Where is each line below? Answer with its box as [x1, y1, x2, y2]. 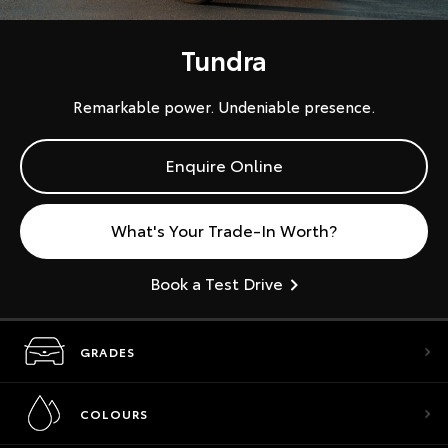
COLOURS [80, 405, 149, 422]
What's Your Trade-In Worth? [111, 218, 337, 241]
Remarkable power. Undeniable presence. [73, 95, 375, 117]
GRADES [80, 343, 136, 360]
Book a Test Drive [150, 271, 283, 294]
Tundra [181, 41, 267, 78]
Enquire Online [165, 153, 283, 176]
